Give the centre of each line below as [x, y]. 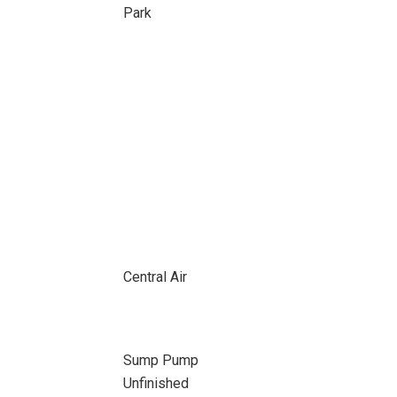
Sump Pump [160, 360]
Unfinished [156, 383]
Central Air [155, 277]
